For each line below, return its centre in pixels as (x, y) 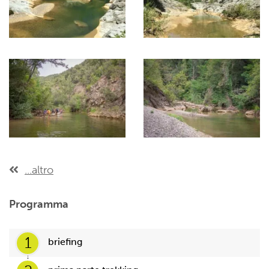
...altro (39, 170)
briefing (65, 242)
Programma (39, 204)
